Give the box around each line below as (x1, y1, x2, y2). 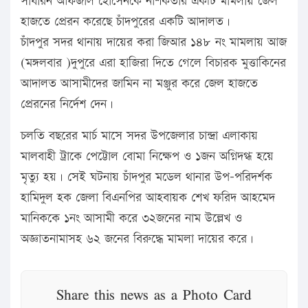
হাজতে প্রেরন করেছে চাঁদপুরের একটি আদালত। (21, 13, 230, 31)
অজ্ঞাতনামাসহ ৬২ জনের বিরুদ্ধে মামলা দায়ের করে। (21, 230, 254, 248)
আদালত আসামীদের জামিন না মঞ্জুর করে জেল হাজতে (21, 75, 258, 93)
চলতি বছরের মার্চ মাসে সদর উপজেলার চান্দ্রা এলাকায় (21, 127, 258, 145)
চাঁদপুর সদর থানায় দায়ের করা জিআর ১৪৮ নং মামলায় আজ (21, 34, 287, 52)
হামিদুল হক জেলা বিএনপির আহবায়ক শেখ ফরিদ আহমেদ (21, 189, 275, 207)
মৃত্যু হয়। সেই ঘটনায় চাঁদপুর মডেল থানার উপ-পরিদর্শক (21, 168, 272, 186)
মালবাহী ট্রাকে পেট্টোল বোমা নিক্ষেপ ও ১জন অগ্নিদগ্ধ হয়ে (21, 148, 274, 166)
